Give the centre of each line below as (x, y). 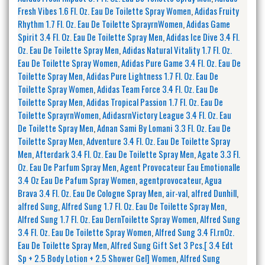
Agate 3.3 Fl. (219, 153)
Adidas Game (208, 23)
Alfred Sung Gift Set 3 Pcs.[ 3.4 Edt (172, 245)
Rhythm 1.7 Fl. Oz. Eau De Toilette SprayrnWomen (100, 23)
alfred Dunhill (214, 193)
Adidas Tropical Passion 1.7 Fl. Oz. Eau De (155, 101)
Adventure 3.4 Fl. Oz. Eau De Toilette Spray (158, 140)
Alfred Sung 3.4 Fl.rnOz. (195, 232)
